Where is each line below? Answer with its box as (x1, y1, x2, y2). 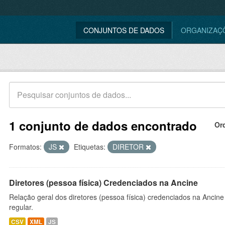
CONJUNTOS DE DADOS (83, 25, 164, 35)
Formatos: (9, 142, 42, 152)
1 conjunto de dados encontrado (9, 117, 197, 134)
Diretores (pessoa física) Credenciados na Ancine (9, 177, 198, 188)
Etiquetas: (74, 142, 105, 152)
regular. (9, 202, 33, 212)
